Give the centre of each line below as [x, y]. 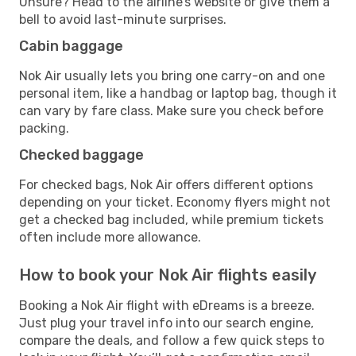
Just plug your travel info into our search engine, [166, 323]
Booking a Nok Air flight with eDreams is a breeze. [167, 305]
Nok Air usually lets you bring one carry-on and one [172, 75]
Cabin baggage [71, 46]
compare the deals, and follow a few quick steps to [172, 340]
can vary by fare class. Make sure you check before [171, 110]
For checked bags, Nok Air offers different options [166, 184]
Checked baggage [81, 155]
